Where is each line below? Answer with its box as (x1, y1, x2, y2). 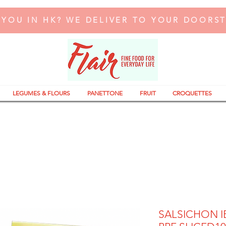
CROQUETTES (172, 89, 212, 97)
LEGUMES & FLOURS (13, 89, 70, 97)
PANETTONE (87, 89, 123, 97)
